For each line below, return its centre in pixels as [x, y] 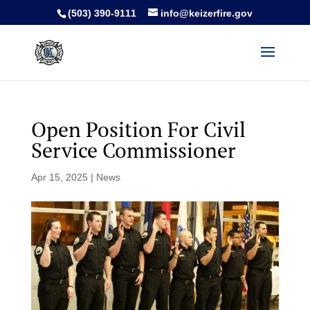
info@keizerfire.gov [207, 13]
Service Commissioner [133, 150]
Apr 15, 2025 [59, 177]
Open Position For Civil [138, 129]
